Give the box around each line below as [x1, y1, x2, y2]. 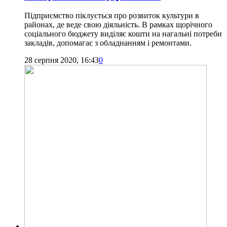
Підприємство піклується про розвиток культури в [24, 11, 199, 20]
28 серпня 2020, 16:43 [24, 56, 99, 65]
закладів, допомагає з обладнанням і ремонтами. [24, 39, 192, 48]
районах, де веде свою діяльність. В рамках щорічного [24, 20, 212, 29]
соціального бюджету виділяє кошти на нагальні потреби [24, 29, 222, 39]
